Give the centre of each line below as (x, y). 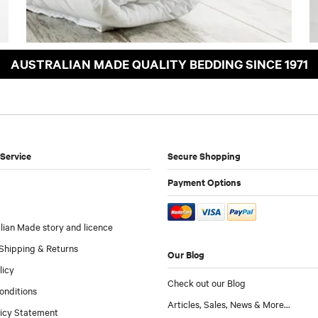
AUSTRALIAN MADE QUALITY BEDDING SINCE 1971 (159, 64)
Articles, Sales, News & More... (229, 303)
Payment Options (205, 182)
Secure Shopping (204, 155)
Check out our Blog (207, 282)
